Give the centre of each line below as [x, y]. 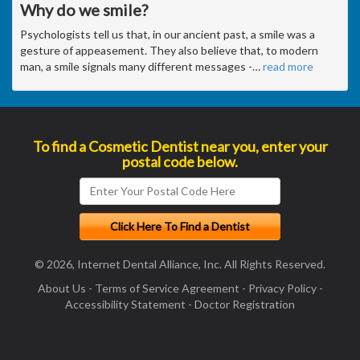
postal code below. [180, 161]
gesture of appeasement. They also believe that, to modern [169, 50]
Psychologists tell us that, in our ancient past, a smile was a [168, 34]
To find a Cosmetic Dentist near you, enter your [180, 146]
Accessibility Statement [125, 304]
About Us [61, 288]
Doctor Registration [245, 304]
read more [288, 66]
